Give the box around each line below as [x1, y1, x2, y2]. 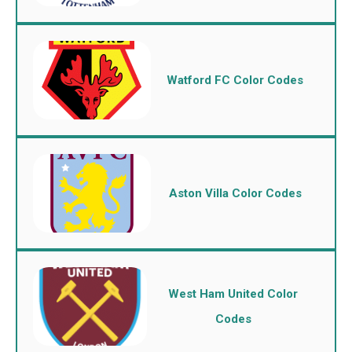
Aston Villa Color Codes [168, 186, 302, 200]
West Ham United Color [168, 287, 299, 301]
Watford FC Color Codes [167, 73, 303, 87]
